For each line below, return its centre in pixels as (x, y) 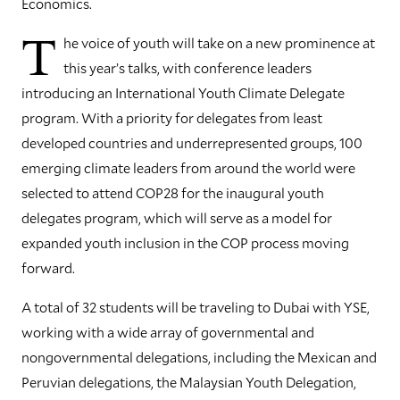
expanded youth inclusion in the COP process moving (185, 243)
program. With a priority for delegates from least (172, 118)
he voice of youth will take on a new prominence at (219, 43)
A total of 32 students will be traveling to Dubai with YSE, (196, 307)
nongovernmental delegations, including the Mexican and (199, 357)
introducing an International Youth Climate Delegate (183, 93)
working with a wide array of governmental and (168, 332)
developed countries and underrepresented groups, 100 (192, 143)
